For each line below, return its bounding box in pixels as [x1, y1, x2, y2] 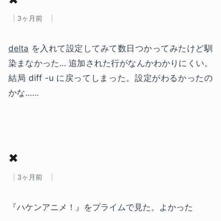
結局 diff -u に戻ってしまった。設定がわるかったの [8, 73, 213, 83]
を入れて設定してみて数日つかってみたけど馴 [29, 43, 213, 53]
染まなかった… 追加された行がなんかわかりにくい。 [8, 58, 213, 68]
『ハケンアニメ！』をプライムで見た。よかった [8, 202, 193, 212]
